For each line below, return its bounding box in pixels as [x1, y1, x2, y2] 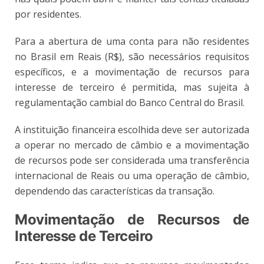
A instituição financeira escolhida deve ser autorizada [15, 123, 249, 136]
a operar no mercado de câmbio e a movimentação [15, 138, 249, 151]
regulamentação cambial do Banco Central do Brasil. [15, 95, 245, 109]
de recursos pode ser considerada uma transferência [15, 153, 249, 167]
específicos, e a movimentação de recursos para [15, 65, 249, 78]
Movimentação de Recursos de [15, 210, 249, 228]
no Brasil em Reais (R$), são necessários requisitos [15, 49, 249, 63]
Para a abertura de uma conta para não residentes [15, 34, 249, 48]
